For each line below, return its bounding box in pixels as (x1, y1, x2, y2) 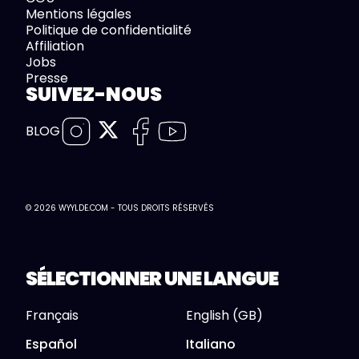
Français (26, 306, 79, 325)
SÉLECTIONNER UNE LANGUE (26, 265, 278, 292)
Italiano (186, 335, 236, 354)
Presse (26, 69, 68, 88)
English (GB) (186, 306, 263, 325)
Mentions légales (26, 5, 131, 24)
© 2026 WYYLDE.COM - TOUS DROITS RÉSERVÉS (26, 202, 214, 215)
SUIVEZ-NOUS (26, 81, 162, 108)
